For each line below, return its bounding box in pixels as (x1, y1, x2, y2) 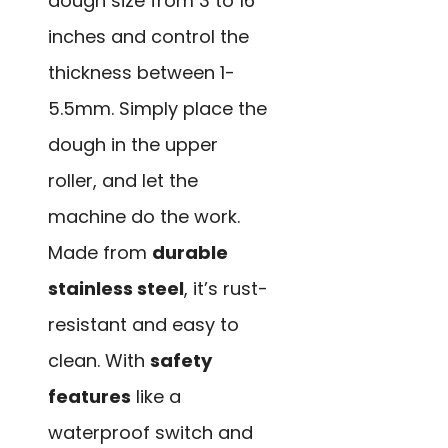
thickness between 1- (48, 59, 235, 85)
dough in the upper (48, 131, 218, 157)
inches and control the (48, 23, 249, 49)
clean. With (48, 347, 150, 373)
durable (152, 239, 228, 265)
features (48, 383, 131, 409)
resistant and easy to (48, 311, 239, 337)
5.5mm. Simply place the (48, 95, 267, 121)
